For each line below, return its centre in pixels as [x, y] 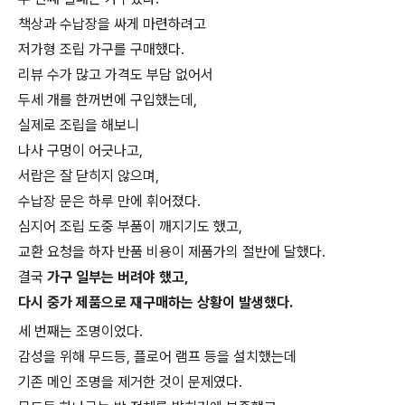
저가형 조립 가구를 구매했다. [101, 49]
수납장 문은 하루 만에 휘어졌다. [109, 201]
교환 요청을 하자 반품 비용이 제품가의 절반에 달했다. [172, 252]
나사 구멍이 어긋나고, [80, 151]
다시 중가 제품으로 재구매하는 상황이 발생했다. [155, 302]
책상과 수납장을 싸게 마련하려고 [112, 24]
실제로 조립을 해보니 [79, 125]
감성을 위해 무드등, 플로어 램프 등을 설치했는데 [157, 357]
